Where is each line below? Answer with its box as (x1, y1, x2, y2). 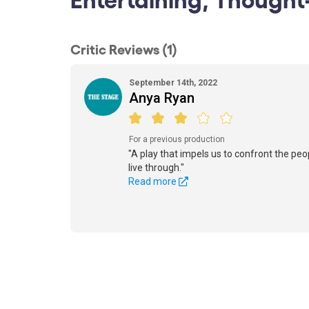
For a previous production (129, 134, 225, 144)
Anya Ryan (129, 90, 195, 106)
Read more (128, 176, 179, 187)
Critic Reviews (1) (70, 40, 177, 57)
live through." (128, 162, 184, 173)
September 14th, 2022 (129, 78, 217, 88)
